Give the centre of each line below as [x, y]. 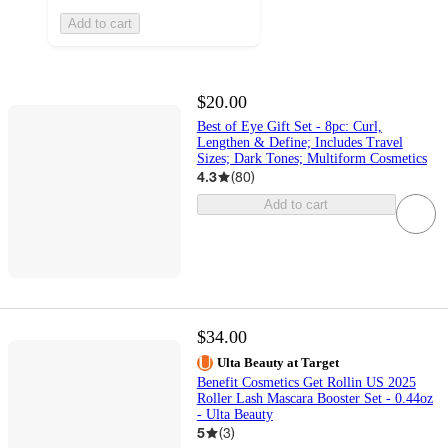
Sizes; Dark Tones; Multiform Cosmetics [311, 159]
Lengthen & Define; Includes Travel [299, 143]
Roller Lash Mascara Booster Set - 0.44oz [314, 399]
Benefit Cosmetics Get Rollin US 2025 [306, 383]
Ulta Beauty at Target [277, 363]
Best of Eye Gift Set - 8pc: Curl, [289, 127]
